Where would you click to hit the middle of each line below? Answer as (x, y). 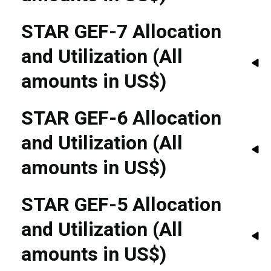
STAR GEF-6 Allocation (121, 118)
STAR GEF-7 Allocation (121, 31)
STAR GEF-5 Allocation (121, 204)
